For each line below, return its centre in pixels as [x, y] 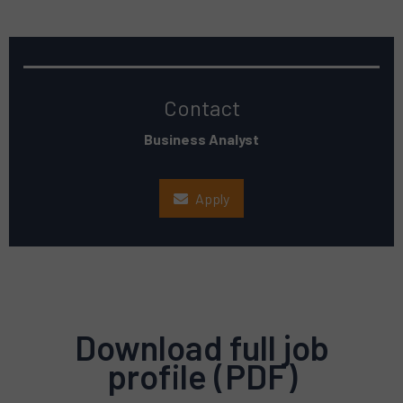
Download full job [201, 348]
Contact [201, 107]
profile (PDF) [201, 376]
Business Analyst [201, 139]
